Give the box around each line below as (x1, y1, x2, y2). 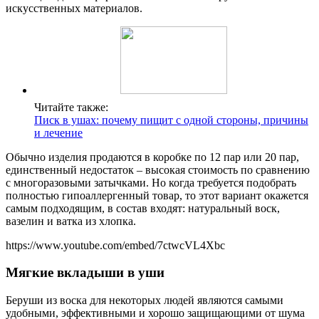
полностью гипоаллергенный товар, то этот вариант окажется (6, 189, 308, 202)
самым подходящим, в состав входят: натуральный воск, (6, 202, 280, 214)
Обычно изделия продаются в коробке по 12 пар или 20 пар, (6, 150, 299, 163)
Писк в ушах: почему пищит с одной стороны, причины (34, 113, 308, 126)
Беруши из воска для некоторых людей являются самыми (6, 293, 283, 306)
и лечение (34, 126, 83, 139)
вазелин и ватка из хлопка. (6, 214, 136, 227)
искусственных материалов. (6, 1, 142, 14)
